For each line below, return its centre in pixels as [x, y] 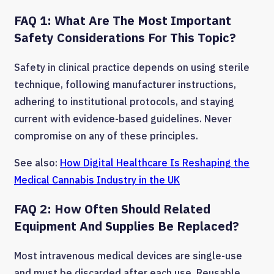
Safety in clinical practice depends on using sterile [132, 67]
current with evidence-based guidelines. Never [123, 118]
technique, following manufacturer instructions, [125, 84]
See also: [37, 162]
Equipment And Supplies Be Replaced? [127, 226]
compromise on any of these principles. [106, 135]
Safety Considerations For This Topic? [125, 37]
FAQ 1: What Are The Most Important [123, 20]
